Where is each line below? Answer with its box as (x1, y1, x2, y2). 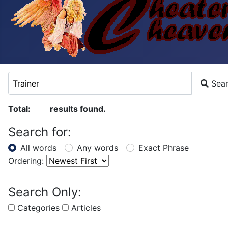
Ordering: (8, 156, 44, 166)
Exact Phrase (138, 142, 189, 153)
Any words (77, 142, 118, 153)
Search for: (8, 125, 71, 140)
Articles (71, 203, 101, 213)
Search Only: (8, 185, 81, 200)
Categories (17, 203, 60, 213)
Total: (8, 104, 33, 115)
